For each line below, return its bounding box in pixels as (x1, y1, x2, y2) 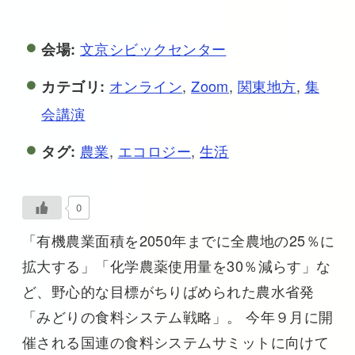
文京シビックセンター (80, 37, 227, 59)
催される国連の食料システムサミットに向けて (21, 330, 330, 352)
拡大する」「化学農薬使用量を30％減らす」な (21, 254, 331, 276)
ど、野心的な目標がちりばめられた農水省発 (21, 280, 315, 301)
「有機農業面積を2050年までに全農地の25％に (21, 229, 335, 250)
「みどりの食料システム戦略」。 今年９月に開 (21, 305, 334, 326)
